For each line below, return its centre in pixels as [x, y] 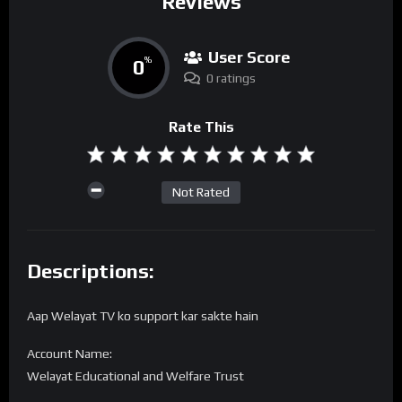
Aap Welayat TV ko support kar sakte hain [143, 316]
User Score [249, 57]
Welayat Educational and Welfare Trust [135, 376]
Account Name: [70, 353]
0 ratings [231, 79]
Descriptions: [90, 271]
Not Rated [201, 192]
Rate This [201, 127]
